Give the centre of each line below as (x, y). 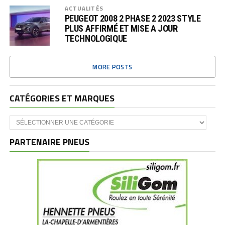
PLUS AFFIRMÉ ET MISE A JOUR (121, 28)
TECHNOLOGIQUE (96, 38)
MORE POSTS (113, 67)
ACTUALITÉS (84, 8)
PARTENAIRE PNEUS (49, 142)
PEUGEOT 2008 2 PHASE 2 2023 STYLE (133, 18)
